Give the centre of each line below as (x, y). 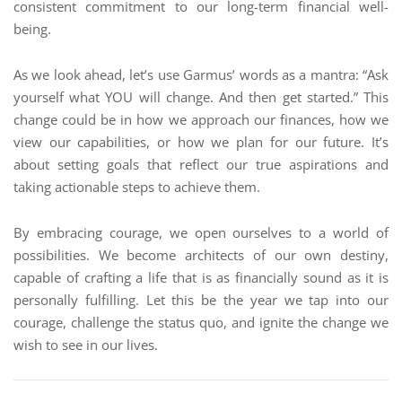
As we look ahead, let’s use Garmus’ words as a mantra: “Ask (201, 74)
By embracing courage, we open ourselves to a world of (201, 232)
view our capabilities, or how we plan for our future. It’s (201, 142)
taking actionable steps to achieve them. (137, 187)
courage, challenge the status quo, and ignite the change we (201, 322)
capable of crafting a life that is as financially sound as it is (201, 277)
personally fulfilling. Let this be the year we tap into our (201, 300)
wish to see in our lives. (86, 345)
